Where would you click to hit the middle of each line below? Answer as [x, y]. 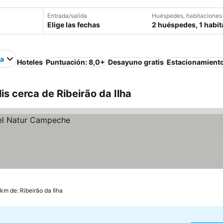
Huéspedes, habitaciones [187, 16]
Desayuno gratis [136, 62]
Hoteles [30, 62]
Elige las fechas [74, 25]
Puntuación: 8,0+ [75, 62]
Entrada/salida [67, 16]
